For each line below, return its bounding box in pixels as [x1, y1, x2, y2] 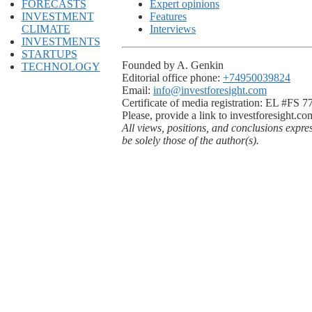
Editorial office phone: [122, 71, 223, 84]
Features [150, 10, 187, 22]
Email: [122, 84, 153, 96]
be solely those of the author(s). [122, 134, 259, 146]
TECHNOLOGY [21, 60, 100, 72]
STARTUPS [21, 47, 77, 60]
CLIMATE [21, 22, 70, 35]
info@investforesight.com [153, 84, 267, 96]
